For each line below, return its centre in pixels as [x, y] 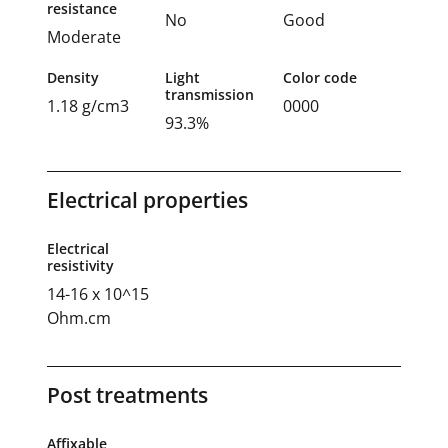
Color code [319, 78]
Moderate [84, 37]
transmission [209, 95]
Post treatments [127, 395]
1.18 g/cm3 [88, 106]
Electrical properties [147, 200]
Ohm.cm [79, 318]
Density [73, 78]
